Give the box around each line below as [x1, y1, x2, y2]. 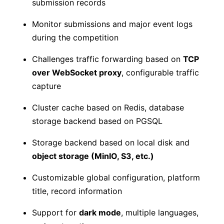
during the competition [32, 32, 118, 43]
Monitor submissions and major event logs [32, 19, 192, 29]
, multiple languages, [121, 207, 198, 218]
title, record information [32, 186, 122, 196]
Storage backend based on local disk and [32, 137, 189, 148]
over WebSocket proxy [32, 67, 121, 78]
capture [32, 81, 61, 91]
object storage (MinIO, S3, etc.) [32, 151, 154, 161]
